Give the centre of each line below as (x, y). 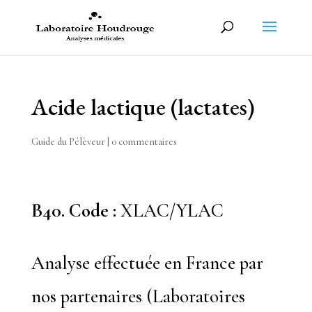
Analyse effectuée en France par (147, 263)
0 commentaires (144, 142)
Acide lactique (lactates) (143, 107)
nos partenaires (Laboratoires (138, 296)
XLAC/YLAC (170, 211)
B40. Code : (73, 211)
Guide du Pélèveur (68, 142)
